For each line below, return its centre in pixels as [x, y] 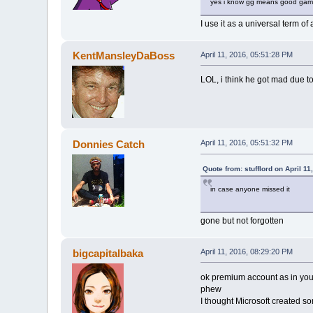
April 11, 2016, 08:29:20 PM [246, 251]
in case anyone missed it [250, 189]
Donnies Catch [108, 145]
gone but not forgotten [242, 221]
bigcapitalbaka [108, 253]
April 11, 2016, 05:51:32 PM [246, 143]
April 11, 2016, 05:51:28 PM [246, 54]
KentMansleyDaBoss [123, 56]
